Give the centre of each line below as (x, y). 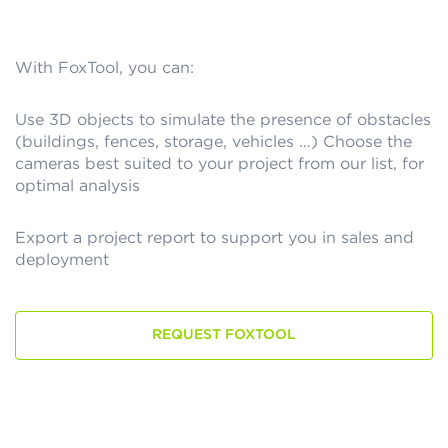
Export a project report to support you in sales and (214, 238)
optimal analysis (77, 186)
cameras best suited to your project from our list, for (219, 164)
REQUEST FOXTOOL (224, 335)
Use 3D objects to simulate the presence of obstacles (223, 120)
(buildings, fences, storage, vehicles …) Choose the (213, 142)
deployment (62, 260)
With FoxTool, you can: (104, 68)
